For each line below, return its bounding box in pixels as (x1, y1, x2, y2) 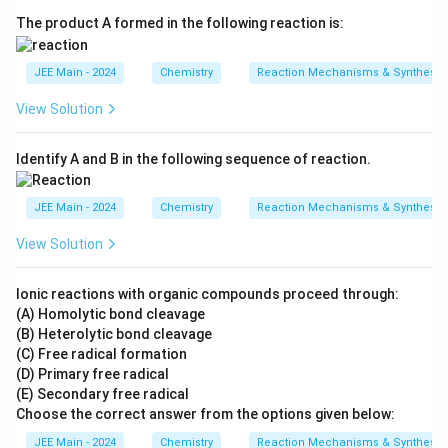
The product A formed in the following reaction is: (16, 15, 344, 32)
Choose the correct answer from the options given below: (16, 405, 395, 422)
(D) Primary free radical (16, 365, 169, 382)
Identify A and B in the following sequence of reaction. (16, 150, 371, 167)
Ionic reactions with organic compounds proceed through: (16, 285, 399, 302)
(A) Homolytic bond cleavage (16, 305, 205, 322)
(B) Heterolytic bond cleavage (16, 325, 212, 342)
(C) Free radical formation (16, 345, 187, 362)
